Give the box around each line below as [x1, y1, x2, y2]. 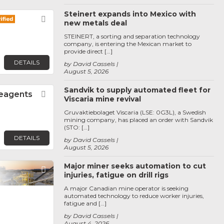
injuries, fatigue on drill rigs [64, 170, 168, 179]
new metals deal [64, 18, 127, 27]
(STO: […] [64, 123, 89, 131]
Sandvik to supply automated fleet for [64, 85, 210, 94]
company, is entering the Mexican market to [64, 40, 191, 47]
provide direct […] [64, 47, 112, 55]
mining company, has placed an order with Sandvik [64, 116, 213, 123]
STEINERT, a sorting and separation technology [64, 32, 200, 40]
